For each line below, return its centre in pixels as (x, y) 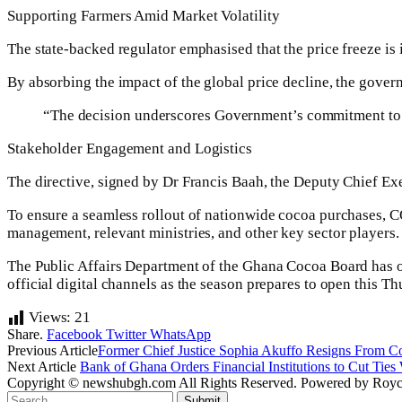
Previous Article (52, 351)
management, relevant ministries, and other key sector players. (203, 233)
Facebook (74, 335)
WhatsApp (180, 335)
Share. (25, 335)
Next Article (44, 367)
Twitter (126, 335)
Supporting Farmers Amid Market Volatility (144, 16)
